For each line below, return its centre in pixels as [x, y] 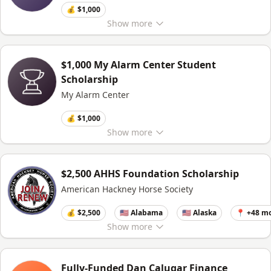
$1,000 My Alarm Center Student [139, 65]
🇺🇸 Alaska [199, 213]
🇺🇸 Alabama [141, 213]
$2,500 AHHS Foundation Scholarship [150, 174]
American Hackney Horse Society [127, 189]
